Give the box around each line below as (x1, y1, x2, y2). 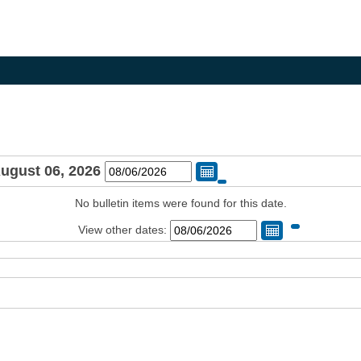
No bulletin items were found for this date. (74, 197, 287, 210)
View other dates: (77, 222, 170, 236)
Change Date (222, 181, 290, 195)
